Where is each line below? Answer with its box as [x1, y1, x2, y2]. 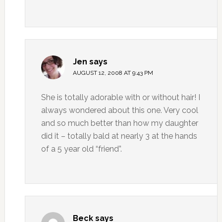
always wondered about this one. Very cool [41, 106, 198, 115]
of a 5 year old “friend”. [41, 144, 122, 154]
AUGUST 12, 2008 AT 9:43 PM [72, 69, 153, 76]
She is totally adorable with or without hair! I [41, 93, 200, 102]
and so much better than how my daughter [41, 118, 198, 128]
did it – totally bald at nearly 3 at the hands [41, 131, 197, 141]
